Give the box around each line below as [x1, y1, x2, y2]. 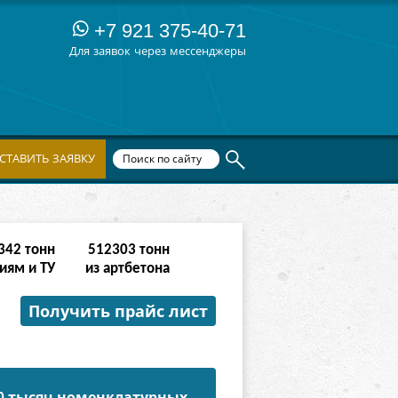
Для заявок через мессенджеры [69, 44, 246, 58]
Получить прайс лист [28, 303, 208, 321]
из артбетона [84, 261, 170, 276]
